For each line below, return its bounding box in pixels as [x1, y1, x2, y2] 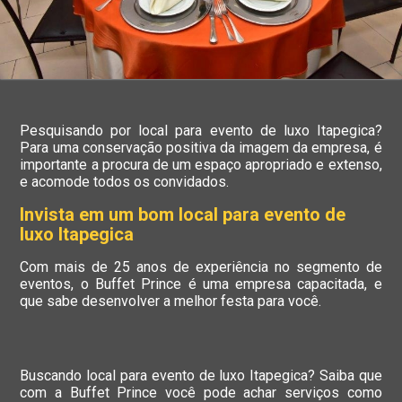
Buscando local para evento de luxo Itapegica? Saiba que [20, 367, 382, 385]
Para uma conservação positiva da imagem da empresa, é [20, 139, 382, 157]
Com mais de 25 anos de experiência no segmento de [20, 258, 382, 276]
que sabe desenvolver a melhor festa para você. [20, 293, 322, 310]
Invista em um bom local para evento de [20, 204, 346, 226]
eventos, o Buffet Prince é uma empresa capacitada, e [20, 275, 382, 293]
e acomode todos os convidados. [20, 173, 230, 191]
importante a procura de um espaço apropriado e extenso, [20, 156, 382, 174]
